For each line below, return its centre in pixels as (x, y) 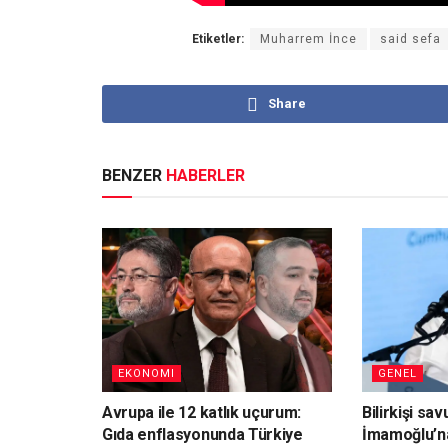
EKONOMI (146, 374)
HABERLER (205, 175)
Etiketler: (218, 38)
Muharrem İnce (308, 38)
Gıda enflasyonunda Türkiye (202, 435)
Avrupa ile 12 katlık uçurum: (202, 413)
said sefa (410, 38)
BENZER (134, 175)
